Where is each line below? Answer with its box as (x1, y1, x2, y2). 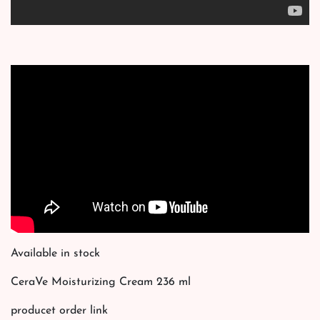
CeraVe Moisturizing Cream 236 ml (11, 276, 191, 288)
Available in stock (11, 247, 100, 259)
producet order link (11, 304, 108, 316)
